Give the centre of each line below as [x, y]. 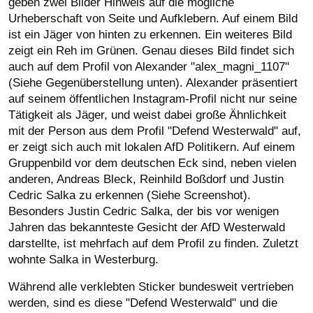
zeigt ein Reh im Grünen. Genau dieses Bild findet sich [151, 51]
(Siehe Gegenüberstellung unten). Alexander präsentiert [153, 83]
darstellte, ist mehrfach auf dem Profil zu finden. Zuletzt [153, 244]
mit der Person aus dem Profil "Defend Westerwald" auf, [155, 131]
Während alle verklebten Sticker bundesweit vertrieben [151, 287]
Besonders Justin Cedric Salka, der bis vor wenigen [144, 212]
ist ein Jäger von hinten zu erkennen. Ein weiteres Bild [150, 35]
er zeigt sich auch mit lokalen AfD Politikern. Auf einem [152, 147]
